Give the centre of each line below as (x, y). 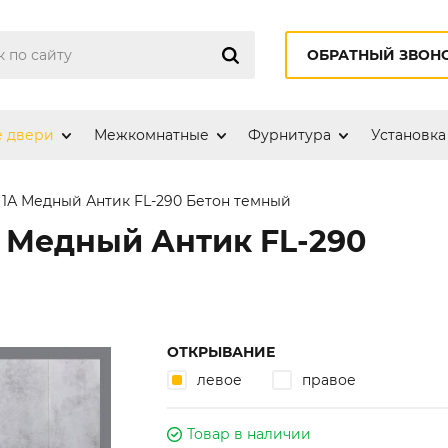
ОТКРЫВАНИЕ (221, 352)
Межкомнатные (151, 134)
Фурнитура (290, 134)
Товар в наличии (249, 434)
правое (329, 380)
